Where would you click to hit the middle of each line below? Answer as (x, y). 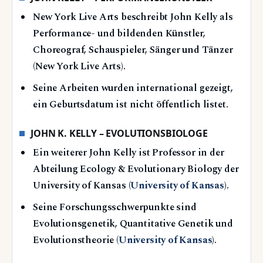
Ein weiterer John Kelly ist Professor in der (129, 153)
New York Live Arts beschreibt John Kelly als (133, 17)
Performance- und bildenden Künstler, (119, 33)
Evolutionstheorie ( (76, 240)
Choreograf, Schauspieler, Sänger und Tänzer (133, 50)
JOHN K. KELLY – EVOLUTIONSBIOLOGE (119, 134)
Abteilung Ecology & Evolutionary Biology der (136, 169)
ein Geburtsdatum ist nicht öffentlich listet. (131, 104)
